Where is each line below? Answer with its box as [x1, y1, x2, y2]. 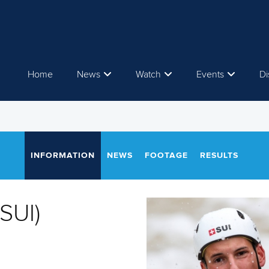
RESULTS [200, 151, 238, 160]
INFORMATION [31, 151, 95, 160]
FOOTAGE [145, 151, 188, 160]
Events [196, 70, 224, 79]
